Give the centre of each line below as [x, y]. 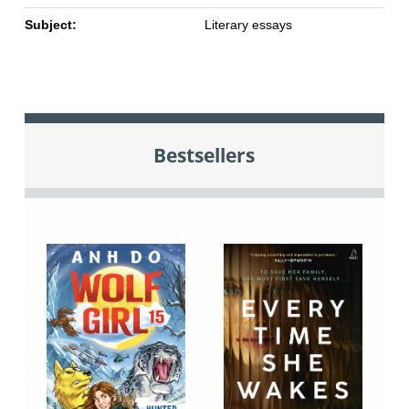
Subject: [50, 25]
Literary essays [248, 25]
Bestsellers [204, 155]
